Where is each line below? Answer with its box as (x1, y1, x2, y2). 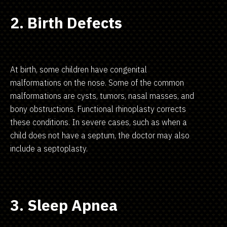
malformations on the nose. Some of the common (10, 77, 184, 88)
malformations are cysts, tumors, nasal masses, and (10, 90, 194, 101)
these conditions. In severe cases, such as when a (10, 117, 187, 127)
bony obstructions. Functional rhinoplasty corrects (10, 103, 186, 114)
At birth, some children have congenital (10, 64, 147, 74)
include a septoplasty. (10, 143, 88, 154)
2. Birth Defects (10, 12, 122, 32)
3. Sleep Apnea (10, 195, 118, 215)
